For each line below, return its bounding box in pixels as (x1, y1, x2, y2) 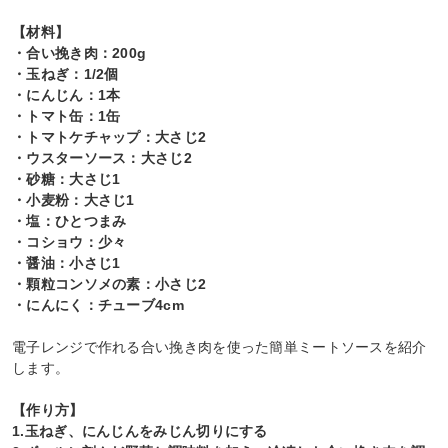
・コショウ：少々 (12, 234, 127, 251)
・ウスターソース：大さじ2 (12, 150, 192, 167)
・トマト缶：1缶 (12, 108, 121, 125)
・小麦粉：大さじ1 (12, 192, 135, 209)
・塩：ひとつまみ (12, 213, 127, 230)
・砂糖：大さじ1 (12, 171, 121, 188)
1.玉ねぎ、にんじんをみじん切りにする (12, 423, 268, 440)
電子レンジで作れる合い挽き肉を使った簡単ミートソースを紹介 (12, 339, 427, 356)
